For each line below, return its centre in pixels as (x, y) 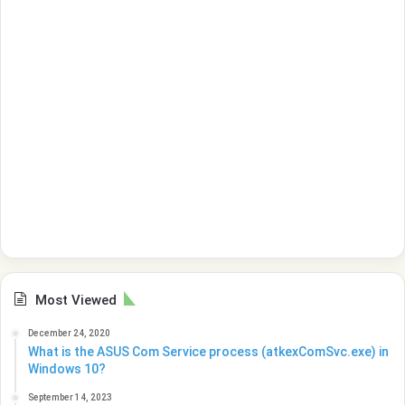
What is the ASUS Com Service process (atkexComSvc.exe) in (208, 351)
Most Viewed (76, 300)
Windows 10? (67, 368)
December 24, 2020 (69, 333)
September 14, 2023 (70, 397)
